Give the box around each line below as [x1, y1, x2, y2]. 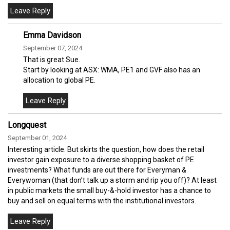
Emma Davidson [23, 30, 81, 40]
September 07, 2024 [23, 44, 82, 52]
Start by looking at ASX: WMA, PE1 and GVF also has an [23, 65, 200, 74]
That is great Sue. [23, 55, 80, 64]
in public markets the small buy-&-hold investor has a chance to [8, 186, 211, 195]
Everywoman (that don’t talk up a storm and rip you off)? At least [8, 176, 217, 184]
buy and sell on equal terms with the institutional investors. [8, 196, 196, 205]
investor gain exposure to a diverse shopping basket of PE [8, 155, 194, 164]
